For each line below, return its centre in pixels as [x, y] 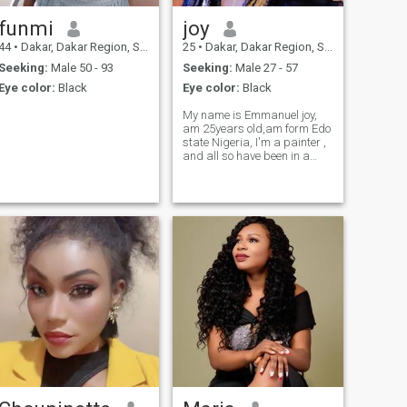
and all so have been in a [246, 156]
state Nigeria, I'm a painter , [253, 143]
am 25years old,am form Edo [256, 129]
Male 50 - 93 [80, 67]
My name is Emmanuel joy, [249, 115]
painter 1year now [228, 170]
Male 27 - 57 [265, 67]
